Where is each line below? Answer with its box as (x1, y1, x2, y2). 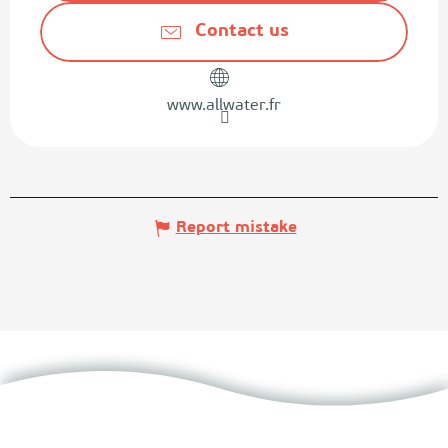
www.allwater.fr (167, 98, 281, 114)
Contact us (195, 22, 289, 41)
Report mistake (175, 220, 297, 236)
